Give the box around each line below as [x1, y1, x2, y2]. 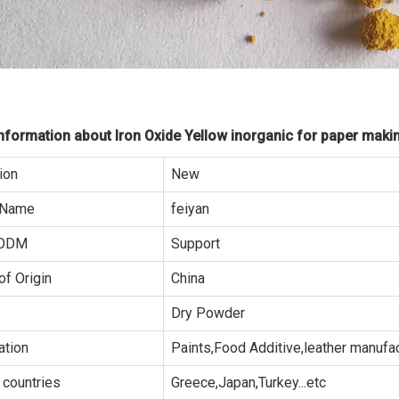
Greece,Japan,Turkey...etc [171, 374, 326, 391]
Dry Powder [171, 305, 245, 322]
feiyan [171, 200, 209, 217]
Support [171, 235, 220, 252]
